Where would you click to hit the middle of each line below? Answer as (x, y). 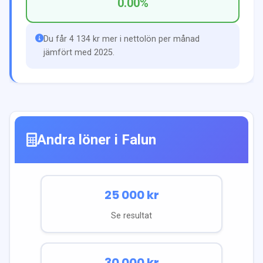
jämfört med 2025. (79, 52)
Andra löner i (79, 139)
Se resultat (131, 215)
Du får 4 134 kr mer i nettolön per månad (122, 39)
